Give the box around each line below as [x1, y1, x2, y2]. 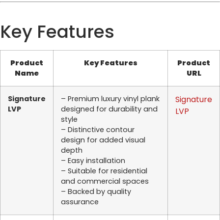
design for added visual [61, 135, 145, 145]
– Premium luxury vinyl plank [61, 94, 160, 104]
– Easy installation [61, 156, 125, 166]
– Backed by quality [61, 187, 131, 197]
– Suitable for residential [61, 166, 147, 176]
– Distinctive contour [61, 125, 135, 135]
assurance [61, 197, 99, 207]
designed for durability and [61, 104, 158, 114]
